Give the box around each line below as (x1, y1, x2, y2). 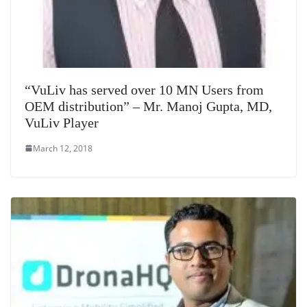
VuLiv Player (25, 114, 99, 130)
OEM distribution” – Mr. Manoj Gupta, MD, (25, 98, 272, 114)
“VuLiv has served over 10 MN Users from (25, 82, 264, 97)
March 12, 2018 (33, 142, 93, 154)
